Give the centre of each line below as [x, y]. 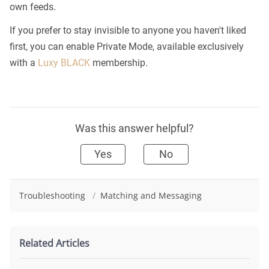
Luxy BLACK [64, 63]
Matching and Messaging [151, 196]
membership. [119, 63]
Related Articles [54, 243]
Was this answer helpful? [134, 128]
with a [24, 63]
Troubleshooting [53, 196]
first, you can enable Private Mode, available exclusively [127, 47]
